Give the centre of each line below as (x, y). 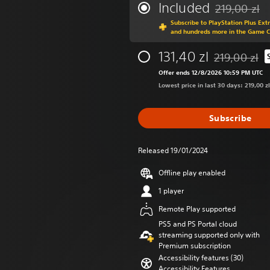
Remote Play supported (197, 209)
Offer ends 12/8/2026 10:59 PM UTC (211, 72)
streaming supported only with (209, 235)
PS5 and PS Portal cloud (198, 224)
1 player (171, 191)
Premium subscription (195, 246)
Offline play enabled (192, 173)
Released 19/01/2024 (173, 150)
